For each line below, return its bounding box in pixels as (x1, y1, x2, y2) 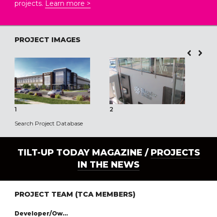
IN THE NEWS (77, 159, 139, 170)
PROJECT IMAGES (15, 35, 80, 44)
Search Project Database (15, 120, 83, 127)
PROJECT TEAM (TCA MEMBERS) (15, 190, 136, 199)
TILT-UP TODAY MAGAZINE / (17, 147, 151, 158)
